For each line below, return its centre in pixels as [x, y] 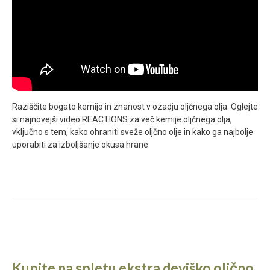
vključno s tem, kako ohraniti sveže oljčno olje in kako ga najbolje [133, 132]
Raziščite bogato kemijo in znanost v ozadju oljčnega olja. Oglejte [135, 106]
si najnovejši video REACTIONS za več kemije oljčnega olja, [122, 119]
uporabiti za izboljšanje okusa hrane [80, 144]
